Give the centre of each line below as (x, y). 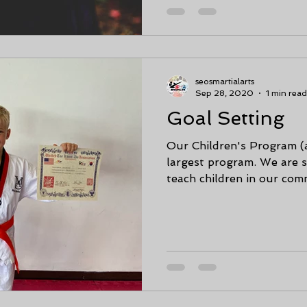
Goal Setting (225, 118)
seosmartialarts (225, 82)
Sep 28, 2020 (224, 93)
